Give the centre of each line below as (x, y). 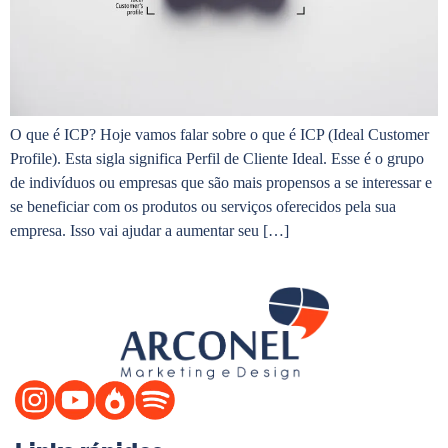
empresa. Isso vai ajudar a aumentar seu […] (149, 230)
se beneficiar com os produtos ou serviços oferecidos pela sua (203, 206)
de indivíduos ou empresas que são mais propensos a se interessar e (221, 182)
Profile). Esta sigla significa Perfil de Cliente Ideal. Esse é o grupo (217, 158)
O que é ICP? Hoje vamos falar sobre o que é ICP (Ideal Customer (219, 134)
